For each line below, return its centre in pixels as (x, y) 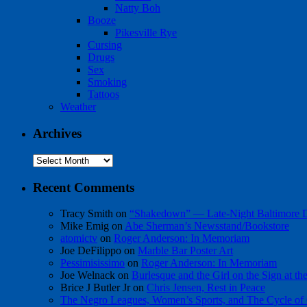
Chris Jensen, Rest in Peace (206, 288)
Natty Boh (138, 8)
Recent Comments (84, 187)
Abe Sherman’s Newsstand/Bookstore (207, 226)
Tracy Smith (87, 214)
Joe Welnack (88, 275)
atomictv (79, 238)
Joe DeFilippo (91, 251)
